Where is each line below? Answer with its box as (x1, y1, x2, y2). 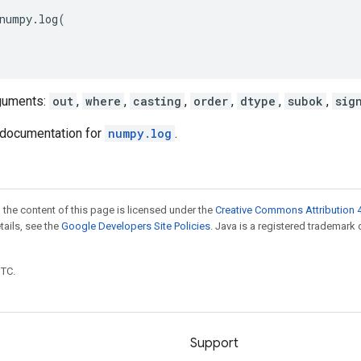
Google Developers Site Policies (61, 220, 210, 232)
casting (133, 93, 181, 109)
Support (190, 335, 239, 351)
